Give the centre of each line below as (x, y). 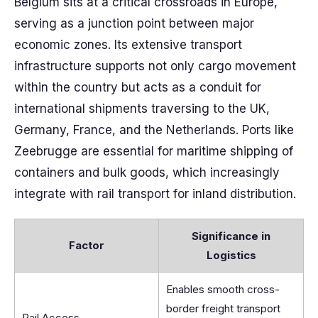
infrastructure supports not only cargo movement (155, 66)
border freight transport (223, 308)
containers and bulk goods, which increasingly (147, 172)
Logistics (231, 255)
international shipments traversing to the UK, (142, 109)
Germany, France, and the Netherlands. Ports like (154, 130)
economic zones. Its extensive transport (128, 45)
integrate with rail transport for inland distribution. (155, 194)
